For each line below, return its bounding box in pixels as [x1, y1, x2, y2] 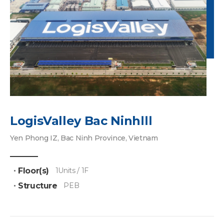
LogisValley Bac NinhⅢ [10, 113, 152, 128]
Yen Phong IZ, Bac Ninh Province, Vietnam [10, 133, 158, 143]
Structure [18, 181, 57, 191]
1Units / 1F [55, 166, 88, 175]
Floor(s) [18, 166, 49, 176]
